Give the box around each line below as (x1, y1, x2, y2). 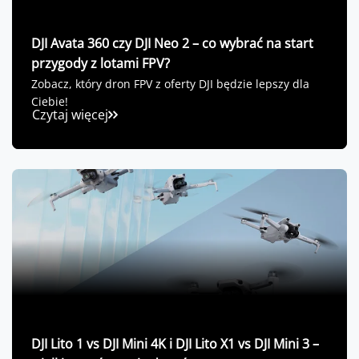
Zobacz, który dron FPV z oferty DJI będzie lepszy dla (31, 76, 309, 92)
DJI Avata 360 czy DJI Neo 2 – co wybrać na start (31, 34, 313, 53)
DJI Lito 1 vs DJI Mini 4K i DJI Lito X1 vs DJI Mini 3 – (31, 335, 319, 353)
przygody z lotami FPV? (31, 54, 170, 73)
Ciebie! (31, 94, 68, 110)
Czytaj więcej (32, 106, 108, 124)
